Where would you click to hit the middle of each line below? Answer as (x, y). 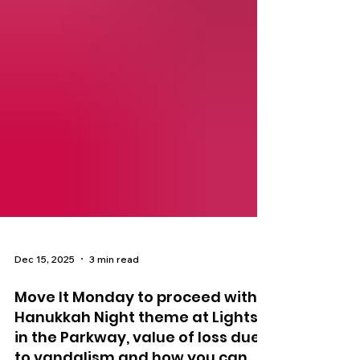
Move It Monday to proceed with (136, 337)
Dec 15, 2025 (45, 299)
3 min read (114, 299)
